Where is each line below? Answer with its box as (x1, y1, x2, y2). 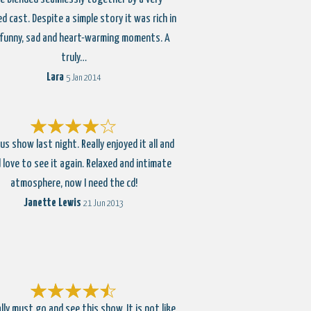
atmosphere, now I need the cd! (10, 178, 137, 190)
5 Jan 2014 (66, 74, 101, 83)
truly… (60, 52, 87, 64)
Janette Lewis (24, 197, 81, 209)
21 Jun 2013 (83, 199, 124, 208)
